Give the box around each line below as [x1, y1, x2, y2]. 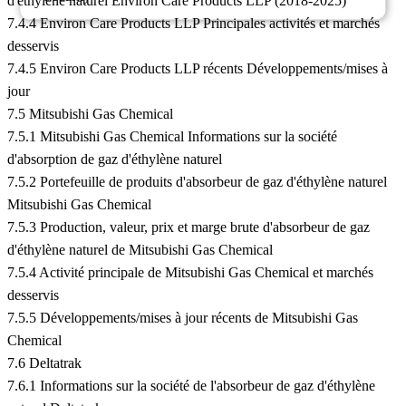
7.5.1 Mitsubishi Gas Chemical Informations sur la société [7, 129, 337, 145]
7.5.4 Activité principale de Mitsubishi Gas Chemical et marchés [7, 265, 373, 281]
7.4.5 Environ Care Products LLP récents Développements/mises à [7, 61, 388, 77]
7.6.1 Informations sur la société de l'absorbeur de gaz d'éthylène [7, 378, 375, 394]
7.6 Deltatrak [7, 355, 82, 372]
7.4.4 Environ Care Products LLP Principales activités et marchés [7, 15, 380, 32]
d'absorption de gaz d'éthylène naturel [7, 151, 222, 168]
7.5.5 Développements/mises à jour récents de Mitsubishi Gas [7, 310, 358, 326]
